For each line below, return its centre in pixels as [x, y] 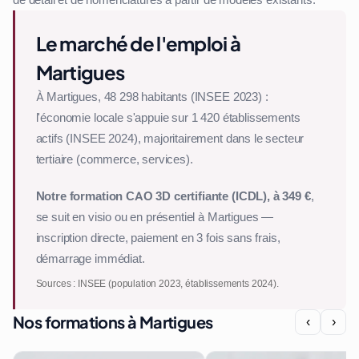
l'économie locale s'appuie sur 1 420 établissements [168, 117]
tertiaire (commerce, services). [114, 159]
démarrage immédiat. [90, 258]
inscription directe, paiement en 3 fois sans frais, [158, 238]
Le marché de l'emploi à [138, 43]
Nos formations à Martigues [113, 321]
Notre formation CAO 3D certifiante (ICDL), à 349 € [173, 196]
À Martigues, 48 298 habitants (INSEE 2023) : [152, 97]
